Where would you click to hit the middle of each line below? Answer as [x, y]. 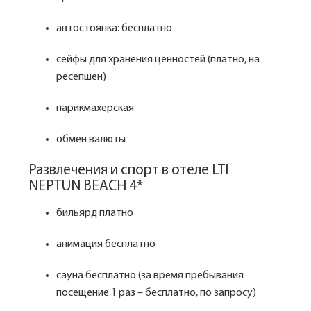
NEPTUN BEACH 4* [86, 186]
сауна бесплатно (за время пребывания [150, 276]
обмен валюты [92, 140]
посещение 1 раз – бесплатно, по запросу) [157, 293]
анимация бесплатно [107, 244]
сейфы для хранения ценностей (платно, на [158, 60]
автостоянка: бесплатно [115, 28]
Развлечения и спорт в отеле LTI [128, 170]
